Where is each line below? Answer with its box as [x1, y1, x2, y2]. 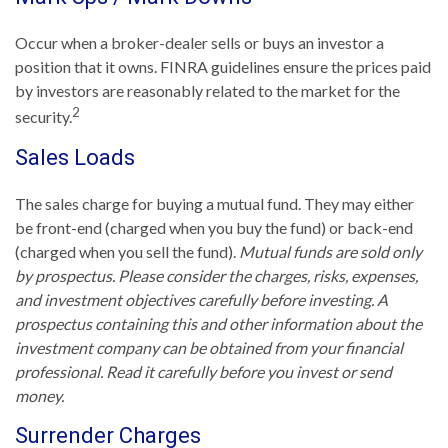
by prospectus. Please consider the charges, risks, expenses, [15, 265, 418, 285]
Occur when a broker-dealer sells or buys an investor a [15, 33, 384, 53]
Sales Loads [15, 144, 135, 170]
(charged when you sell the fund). [15, 241, 239, 261]
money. [15, 385, 64, 405]
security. [15, 107, 72, 127]
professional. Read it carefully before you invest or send [15, 361, 392, 381]
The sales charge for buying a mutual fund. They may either [15, 193, 414, 213]
